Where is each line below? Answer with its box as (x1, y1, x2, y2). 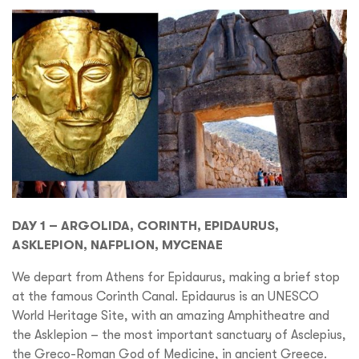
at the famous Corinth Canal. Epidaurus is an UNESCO (12, 288, 319, 304)
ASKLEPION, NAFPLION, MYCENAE (12, 237, 223, 252)
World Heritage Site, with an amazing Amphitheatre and (12, 308, 329, 323)
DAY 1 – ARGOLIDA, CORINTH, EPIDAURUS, (12, 218, 279, 232)
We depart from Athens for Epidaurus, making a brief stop (12, 269, 340, 284)
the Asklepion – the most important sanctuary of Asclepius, (12, 327, 346, 342)
